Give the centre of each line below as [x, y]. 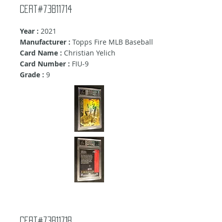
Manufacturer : [45, 42]
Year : [29, 31]
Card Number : [45, 64]
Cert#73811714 [46, 9]
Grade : [32, 75]
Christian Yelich [90, 53]
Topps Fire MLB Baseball [112, 42]
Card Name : [42, 53]
